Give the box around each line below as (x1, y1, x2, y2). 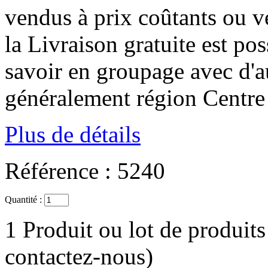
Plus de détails (5, 121, 141, 148)
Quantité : (5, 194, 42, 205)
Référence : (5, 158, 111, 184)
